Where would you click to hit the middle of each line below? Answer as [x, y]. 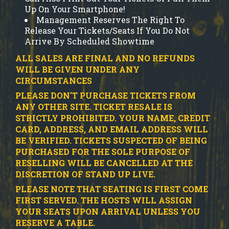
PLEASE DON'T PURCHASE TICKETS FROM [106, 95]
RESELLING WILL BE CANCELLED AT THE [104, 163]
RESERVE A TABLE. [55, 222]
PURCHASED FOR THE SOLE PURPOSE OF [103, 151]
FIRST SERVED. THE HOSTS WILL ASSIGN [104, 200]
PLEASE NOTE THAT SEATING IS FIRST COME [112, 189]
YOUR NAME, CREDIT [164, 118]
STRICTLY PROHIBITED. [67, 118]
